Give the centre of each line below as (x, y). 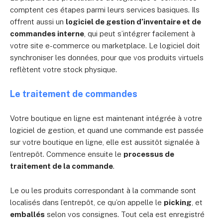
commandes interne (47, 34)
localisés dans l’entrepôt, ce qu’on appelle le (87, 202)
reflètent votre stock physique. (63, 69)
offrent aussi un (38, 22)
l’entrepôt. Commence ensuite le (67, 154)
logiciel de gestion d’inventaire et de (133, 22)
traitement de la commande (61, 166)
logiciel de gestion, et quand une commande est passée (107, 130)
